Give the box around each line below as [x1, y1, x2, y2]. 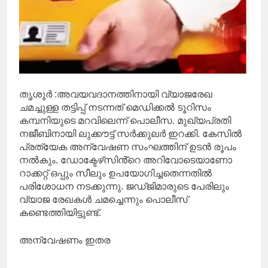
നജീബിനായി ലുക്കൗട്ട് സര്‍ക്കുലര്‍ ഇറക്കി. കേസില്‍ [19, 129, 242, 139]
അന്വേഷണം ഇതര [19, 235, 110, 246]
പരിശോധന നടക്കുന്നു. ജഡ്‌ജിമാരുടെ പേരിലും [19, 181, 229, 192]
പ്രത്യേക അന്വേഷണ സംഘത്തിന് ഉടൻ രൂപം [19, 142, 236, 153]
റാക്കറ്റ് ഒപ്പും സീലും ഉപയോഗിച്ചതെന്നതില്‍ [19, 168, 212, 179]
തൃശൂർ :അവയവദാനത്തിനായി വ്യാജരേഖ [19, 89, 212, 100]
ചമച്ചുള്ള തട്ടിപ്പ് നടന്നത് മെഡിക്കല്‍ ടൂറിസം [19, 102, 211, 113]
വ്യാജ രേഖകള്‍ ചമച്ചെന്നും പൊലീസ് [19, 194, 188, 205]
